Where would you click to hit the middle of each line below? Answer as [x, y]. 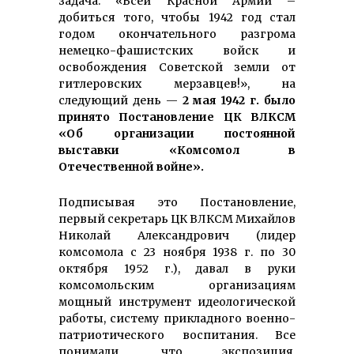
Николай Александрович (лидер [177, 236]
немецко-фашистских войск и [177, 51]
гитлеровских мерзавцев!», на [177, 84]
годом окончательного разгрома [177, 34]
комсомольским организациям [177, 286]
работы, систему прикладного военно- [177, 319]
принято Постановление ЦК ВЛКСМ [177, 117]
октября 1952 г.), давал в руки [177, 269]
